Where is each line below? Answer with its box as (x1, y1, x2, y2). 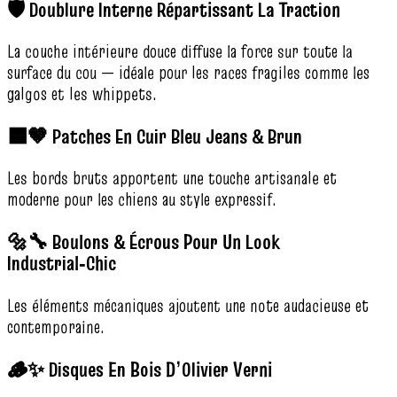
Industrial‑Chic (7, 248, 116, 278)
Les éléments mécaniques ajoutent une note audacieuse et (7, 292, 369, 318)
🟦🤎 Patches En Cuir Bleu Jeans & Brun (7, 121, 302, 151)
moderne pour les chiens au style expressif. (7, 187, 276, 213)
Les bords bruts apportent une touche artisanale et (7, 166, 337, 191)
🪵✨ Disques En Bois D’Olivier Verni (7, 354, 272, 384)
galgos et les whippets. (7, 81, 157, 106)
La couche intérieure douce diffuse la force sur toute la (7, 38, 353, 64)
